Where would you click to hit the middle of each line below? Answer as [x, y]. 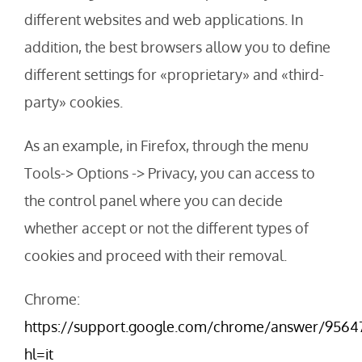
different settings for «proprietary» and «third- [174, 75]
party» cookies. [74, 102]
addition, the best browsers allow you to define [177, 47]
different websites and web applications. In [164, 20]
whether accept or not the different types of [166, 228]
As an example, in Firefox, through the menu [166, 146]
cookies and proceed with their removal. [156, 256]
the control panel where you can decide [154, 201]
